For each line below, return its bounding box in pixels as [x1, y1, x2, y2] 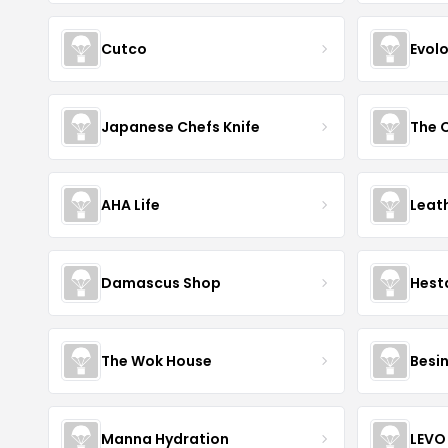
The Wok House [101, 350, 212, 371]
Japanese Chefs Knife [101, 116, 260, 137]
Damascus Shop [101, 272, 221, 293]
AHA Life [101, 194, 160, 215]
